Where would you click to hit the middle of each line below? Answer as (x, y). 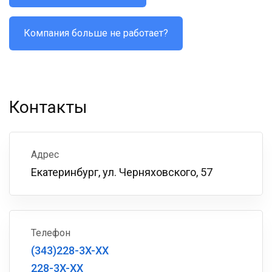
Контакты (48, 107)
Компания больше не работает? (96, 33)
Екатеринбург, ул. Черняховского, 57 (122, 172)
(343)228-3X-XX (70, 250)
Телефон (51, 233)
